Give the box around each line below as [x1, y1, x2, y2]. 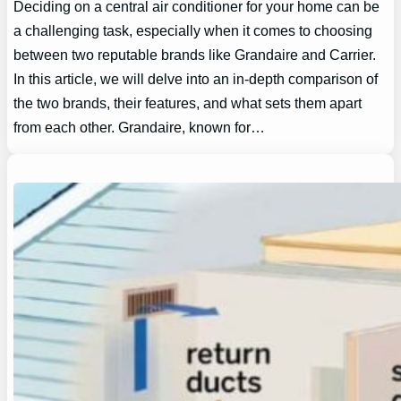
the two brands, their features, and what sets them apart [13, 94, 363, 111]
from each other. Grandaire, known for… [13, 118, 266, 135]
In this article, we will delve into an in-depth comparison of [13, 70, 379, 87]
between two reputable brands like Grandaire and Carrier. [13, 46, 377, 63]
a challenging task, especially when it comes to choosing [13, 21, 373, 38]
